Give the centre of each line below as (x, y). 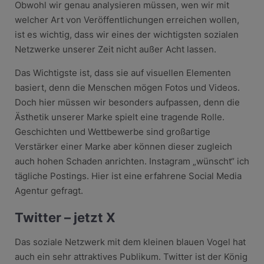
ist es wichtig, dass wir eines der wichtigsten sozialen (126, 34)
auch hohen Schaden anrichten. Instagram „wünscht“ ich (132, 161)
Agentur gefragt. (49, 190)
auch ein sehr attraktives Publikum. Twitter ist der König (131, 256)
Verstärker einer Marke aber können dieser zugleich (123, 146)
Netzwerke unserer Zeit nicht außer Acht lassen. (115, 49)
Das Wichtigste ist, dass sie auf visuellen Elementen (123, 72)
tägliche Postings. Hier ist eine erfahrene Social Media (128, 176)
